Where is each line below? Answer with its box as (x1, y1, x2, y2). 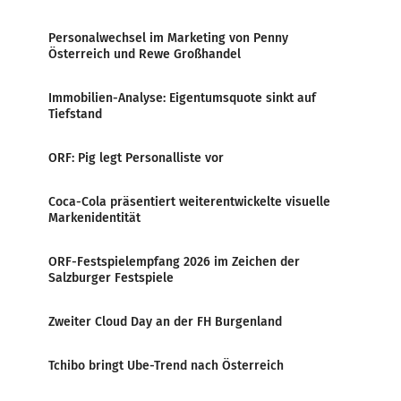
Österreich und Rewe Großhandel (48, 47, 241, 62)
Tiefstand (48, 107, 102, 122)
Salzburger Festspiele (48, 270, 174, 286)
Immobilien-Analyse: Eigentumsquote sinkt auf (48, 90, 316, 106)
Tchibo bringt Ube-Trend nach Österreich (48, 358, 284, 373)
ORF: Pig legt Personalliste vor (48, 150, 224, 166)
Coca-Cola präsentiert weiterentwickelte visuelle (48, 194, 330, 209)
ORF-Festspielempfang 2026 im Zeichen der (48, 254, 300, 269)
